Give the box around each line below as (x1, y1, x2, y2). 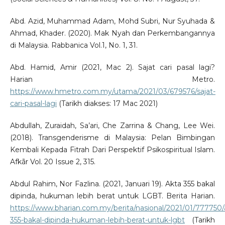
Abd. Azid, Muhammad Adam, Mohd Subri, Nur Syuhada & (10, 17, 215, 26)
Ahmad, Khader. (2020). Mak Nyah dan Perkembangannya (10, 29, 215, 38)
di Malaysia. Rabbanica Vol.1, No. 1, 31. (10, 41, 138, 50)
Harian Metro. (10, 75, 215, 84)
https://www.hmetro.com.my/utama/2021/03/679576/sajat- (10, 87, 215, 96)
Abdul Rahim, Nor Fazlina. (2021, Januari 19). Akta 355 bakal (10, 179, 215, 189)
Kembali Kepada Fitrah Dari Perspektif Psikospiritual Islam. (10, 145, 215, 155)
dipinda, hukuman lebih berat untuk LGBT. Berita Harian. (10, 191, 215, 201)
